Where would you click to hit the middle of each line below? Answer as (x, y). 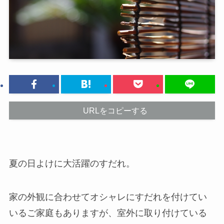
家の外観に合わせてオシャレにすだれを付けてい (108, 197)
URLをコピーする (115, 111)
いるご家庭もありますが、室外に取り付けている (108, 213)
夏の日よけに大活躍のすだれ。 (72, 163)
